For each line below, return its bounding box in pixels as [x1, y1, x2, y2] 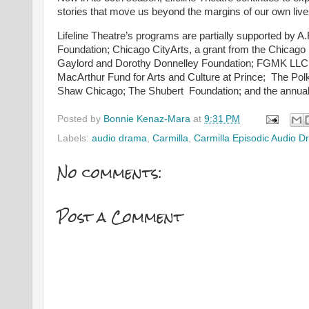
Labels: [57, 132, 92, 143]
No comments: [57, 157, 162, 188]
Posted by [57, 113, 103, 124]
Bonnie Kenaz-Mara [103, 113, 190, 124]
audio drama [92, 132, 147, 143]
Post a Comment [57, 202, 183, 232]
